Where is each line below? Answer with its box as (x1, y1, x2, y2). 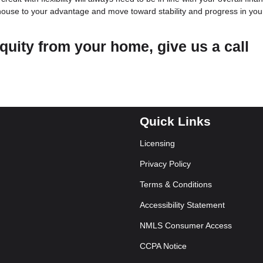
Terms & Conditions (140, 180, 212, 189)
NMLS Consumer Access (140, 221, 232, 230)
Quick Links (140, 114, 211, 129)
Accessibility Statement (140, 200, 225, 210)
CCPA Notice (140, 241, 187, 251)
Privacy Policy (140, 159, 191, 168)
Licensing (140, 139, 175, 148)
